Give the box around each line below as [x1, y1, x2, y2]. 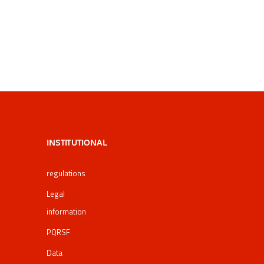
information [46, 205, 86, 217]
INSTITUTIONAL [46, 137, 107, 147]
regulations [46, 167, 85, 179]
